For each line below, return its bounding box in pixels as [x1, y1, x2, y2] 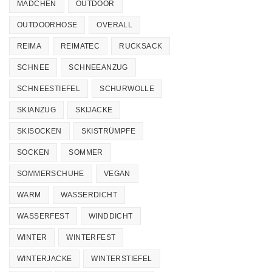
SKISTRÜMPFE [81, 126, 136, 135]
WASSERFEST [17, 211, 69, 220]
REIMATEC [61, 41, 100, 50]
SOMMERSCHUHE [17, 169, 84, 178]
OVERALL [97, 20, 133, 29]
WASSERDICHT [60, 190, 118, 199]
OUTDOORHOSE [17, 20, 78, 29]
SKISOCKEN [17, 126, 62, 135]
